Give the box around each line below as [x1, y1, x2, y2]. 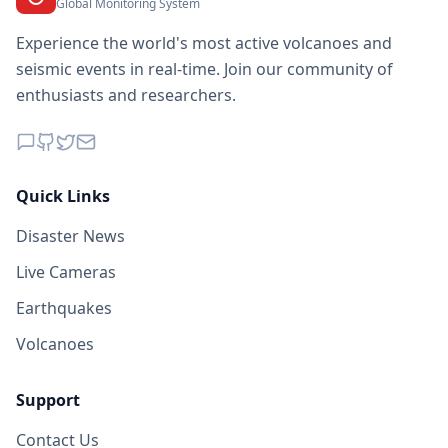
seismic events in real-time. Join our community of [16, 58, 393, 80]
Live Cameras [16, 261, 116, 283]
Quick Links [16, 185, 110, 207]
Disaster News [16, 225, 125, 247]
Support [16, 389, 80, 411]
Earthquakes [16, 297, 112, 319]
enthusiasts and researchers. [16, 84, 236, 106]
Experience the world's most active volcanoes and [16, 32, 392, 54]
